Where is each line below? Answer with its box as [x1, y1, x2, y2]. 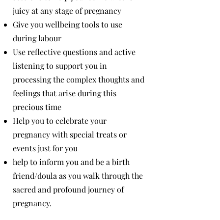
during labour [13, 33, 61, 43]
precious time [13, 102, 61, 112]
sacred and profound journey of [13, 184, 124, 194]
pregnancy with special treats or [13, 129, 127, 139]
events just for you [13, 143, 78, 153]
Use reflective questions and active [13, 47, 136, 57]
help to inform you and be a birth [13, 157, 130, 167]
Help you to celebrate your [13, 115, 107, 126]
